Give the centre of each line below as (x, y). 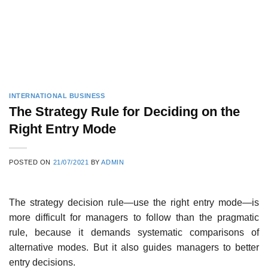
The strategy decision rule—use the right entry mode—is (134, 202)
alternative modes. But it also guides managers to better (134, 247)
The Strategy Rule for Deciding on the (124, 111)
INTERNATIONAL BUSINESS (57, 96)
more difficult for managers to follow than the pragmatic (134, 217)
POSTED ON (31, 162)
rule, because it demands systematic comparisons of (134, 232)
